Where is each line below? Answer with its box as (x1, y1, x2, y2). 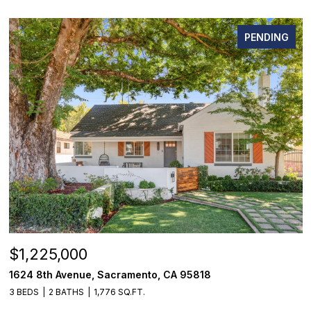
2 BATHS (49, 287, 84, 297)
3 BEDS (9, 287, 39, 297)
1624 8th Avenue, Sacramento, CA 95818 (9, 269, 211, 280)
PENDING (244, 31, 289, 43)
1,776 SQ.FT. (94, 287, 145, 297)
